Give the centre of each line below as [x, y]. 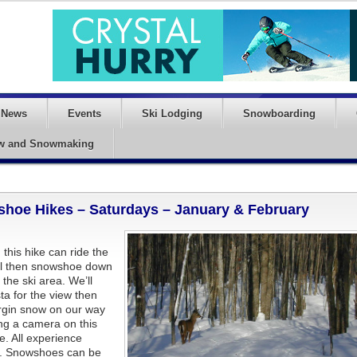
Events [84, 114]
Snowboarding [279, 114]
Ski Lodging [172, 114]
